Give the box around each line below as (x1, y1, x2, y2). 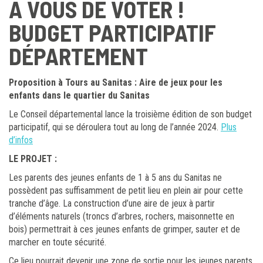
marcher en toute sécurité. (9, 236, 106, 248)
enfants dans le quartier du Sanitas (9, 89, 150, 101)
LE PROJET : (9, 153, 57, 164)
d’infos (9, 134, 33, 146)
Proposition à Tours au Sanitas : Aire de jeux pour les (9, 76, 222, 88)
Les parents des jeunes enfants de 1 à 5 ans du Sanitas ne (9, 171, 222, 183)
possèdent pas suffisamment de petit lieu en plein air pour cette (9, 184, 243, 196)
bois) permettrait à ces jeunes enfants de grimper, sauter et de (9, 223, 240, 235)
